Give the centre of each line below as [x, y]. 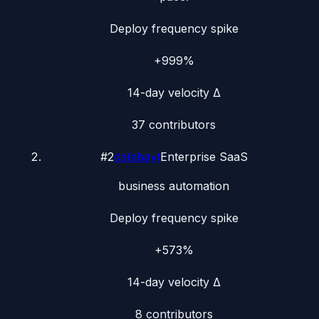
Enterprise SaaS [204, 157]
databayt [137, 157]
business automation [174, 186]
